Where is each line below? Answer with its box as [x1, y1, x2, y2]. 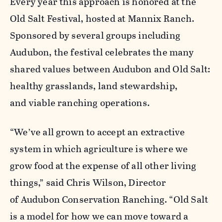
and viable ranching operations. [10, 95, 152, 110]
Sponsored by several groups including [10, 28, 181, 43]
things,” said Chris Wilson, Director [10, 175, 166, 190]
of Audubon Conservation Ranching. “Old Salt [10, 192, 209, 207]
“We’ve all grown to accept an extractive [10, 124, 185, 139]
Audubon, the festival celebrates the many [10, 45, 194, 59]
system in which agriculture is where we [10, 141, 188, 156]
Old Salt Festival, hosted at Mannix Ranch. [10, 11, 194, 26]
